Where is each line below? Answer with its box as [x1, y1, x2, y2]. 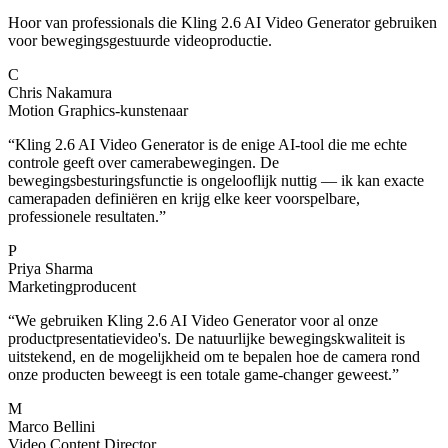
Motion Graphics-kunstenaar [8, 101, 188, 119]
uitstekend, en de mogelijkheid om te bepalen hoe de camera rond [8, 347, 420, 365]
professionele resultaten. [8, 207, 159, 225]
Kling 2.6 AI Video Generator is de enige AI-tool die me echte [15, 135, 407, 153]
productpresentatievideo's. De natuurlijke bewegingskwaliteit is [8, 329, 405, 347]
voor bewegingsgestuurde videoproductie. [8, 31, 272, 49]
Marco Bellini [8, 417, 95, 435]
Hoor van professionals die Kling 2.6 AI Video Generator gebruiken [8, 13, 437, 31]
